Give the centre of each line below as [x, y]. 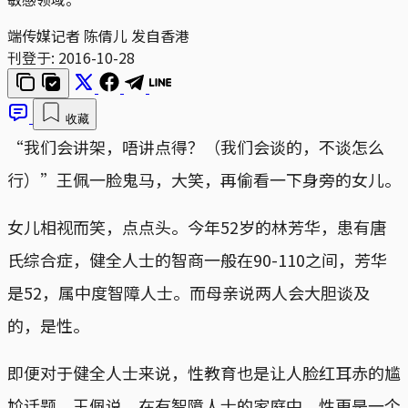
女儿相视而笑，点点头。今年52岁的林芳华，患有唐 [197, 226]
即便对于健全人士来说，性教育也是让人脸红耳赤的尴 [204, 372]
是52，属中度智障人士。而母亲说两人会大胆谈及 [189, 292]
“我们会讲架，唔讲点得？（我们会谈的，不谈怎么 [196, 146]
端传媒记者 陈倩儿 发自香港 [98, 35]
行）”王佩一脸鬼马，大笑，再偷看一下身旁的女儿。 [204, 179]
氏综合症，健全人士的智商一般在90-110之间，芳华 [197, 259]
